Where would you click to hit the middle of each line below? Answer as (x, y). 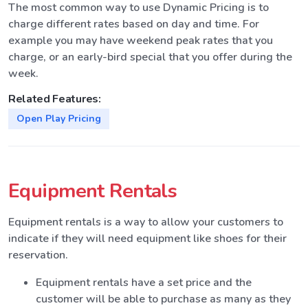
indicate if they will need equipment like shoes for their (147, 238)
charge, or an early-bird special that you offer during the (150, 57)
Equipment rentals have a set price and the (144, 282)
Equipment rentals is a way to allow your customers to (146, 222)
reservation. (38, 255)
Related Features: (55, 99)
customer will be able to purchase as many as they (163, 299)
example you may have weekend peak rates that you (141, 40)
